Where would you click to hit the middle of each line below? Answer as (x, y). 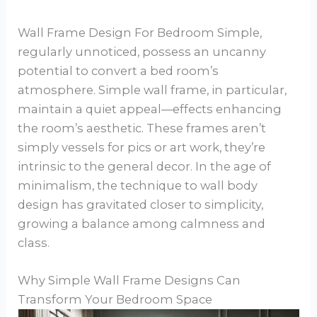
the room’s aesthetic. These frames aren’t (142, 128)
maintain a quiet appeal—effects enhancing (150, 109)
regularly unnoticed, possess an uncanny (142, 51)
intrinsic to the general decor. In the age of (145, 166)
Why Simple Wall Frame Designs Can (129, 280)
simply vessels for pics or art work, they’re (142, 147)
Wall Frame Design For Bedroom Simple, (140, 32)
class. (34, 242)
